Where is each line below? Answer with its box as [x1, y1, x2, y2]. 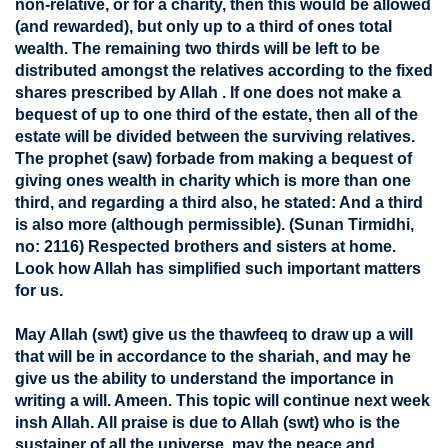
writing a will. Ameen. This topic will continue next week [15, 392, 430, 409]
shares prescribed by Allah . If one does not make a [15, 84, 401, 101]
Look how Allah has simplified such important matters [15, 260, 421, 277]
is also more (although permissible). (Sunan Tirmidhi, [15, 216, 414, 233]
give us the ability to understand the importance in [15, 370, 394, 387]
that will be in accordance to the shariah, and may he [15, 348, 411, 365]
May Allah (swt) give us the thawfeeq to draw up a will [15, 326, 413, 343]
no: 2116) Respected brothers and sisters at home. [15, 238, 396, 255]
